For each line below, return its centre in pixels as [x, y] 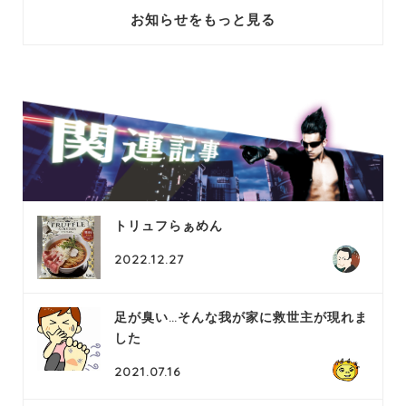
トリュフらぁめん [169, 226]
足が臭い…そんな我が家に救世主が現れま [241, 318]
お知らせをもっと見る [203, 19]
